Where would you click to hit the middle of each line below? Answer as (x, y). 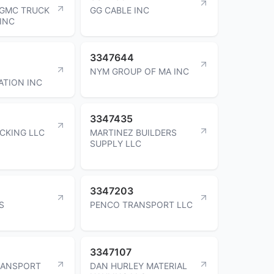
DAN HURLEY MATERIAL (139, 265)
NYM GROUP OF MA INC (139, 71)
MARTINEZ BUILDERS (133, 132)
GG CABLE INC (120, 10)
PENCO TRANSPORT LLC (141, 204)
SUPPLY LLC (116, 143)
